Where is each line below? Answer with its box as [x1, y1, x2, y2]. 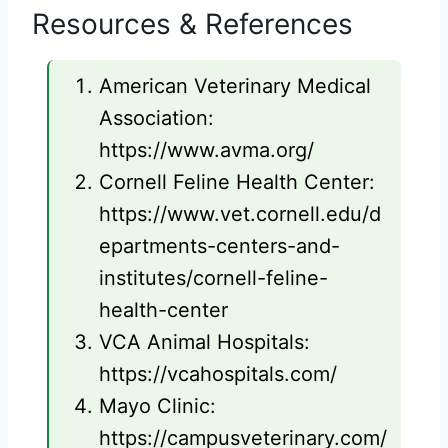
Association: [99, 106, 214, 131]
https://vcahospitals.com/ [99, 362, 337, 387]
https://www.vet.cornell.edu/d [99, 202, 381, 227]
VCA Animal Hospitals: [99, 330, 310, 355]
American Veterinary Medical [99, 74, 371, 99]
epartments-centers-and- [99, 234, 340, 259]
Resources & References [32, 7, 353, 42]
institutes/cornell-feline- [99, 266, 328, 291]
